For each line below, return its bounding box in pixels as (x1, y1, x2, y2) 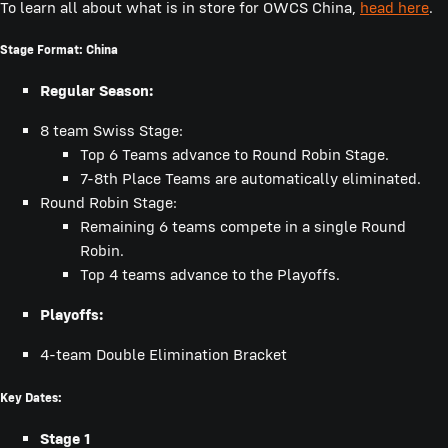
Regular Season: (40, 81, 153, 101)
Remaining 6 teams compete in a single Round (80, 217, 406, 237)
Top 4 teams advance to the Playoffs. (80, 265, 340, 285)
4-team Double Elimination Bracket (40, 345, 287, 365)
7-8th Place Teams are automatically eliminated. (80, 169, 421, 189)
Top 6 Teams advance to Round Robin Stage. (80, 145, 389, 165)
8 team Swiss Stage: (40, 121, 183, 141)
